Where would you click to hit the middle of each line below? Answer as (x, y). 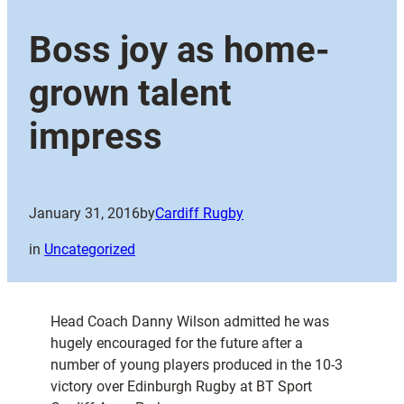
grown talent (130, 94)
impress (96, 137)
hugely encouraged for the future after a (177, 344)
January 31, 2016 (84, 214)
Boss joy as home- (179, 50)
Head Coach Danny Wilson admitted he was (190, 322)
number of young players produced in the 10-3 (197, 365)
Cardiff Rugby (199, 214)
